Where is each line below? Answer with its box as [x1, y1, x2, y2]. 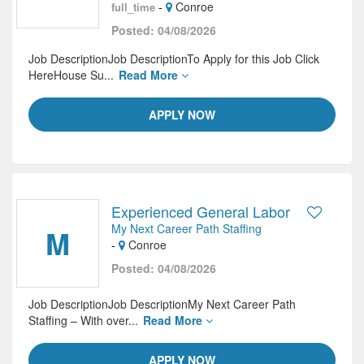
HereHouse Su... [28, 67, 117, 83]
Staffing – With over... [28, 312, 141, 328]
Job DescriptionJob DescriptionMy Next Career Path [28, 296, 296, 312]
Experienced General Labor [111, 201, 290, 222]
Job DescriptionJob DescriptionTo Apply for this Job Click [28, 50, 319, 67]
